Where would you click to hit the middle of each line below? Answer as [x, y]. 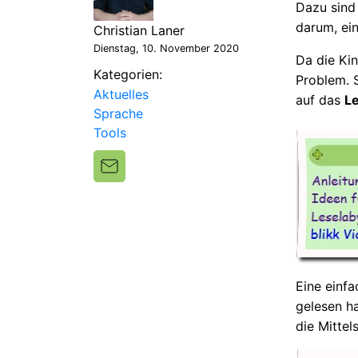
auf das [320, 99]
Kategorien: [128, 74]
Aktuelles [121, 94]
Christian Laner [139, 30]
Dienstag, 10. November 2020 [166, 48]
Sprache [118, 113]
